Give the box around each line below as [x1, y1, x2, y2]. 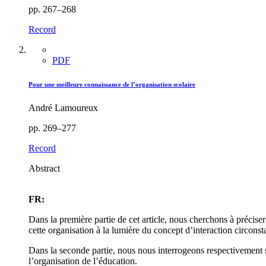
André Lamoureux [28, 103, 98, 113]
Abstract [28, 163, 60, 174]
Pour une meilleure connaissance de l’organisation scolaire [28, 81, 195, 88]
